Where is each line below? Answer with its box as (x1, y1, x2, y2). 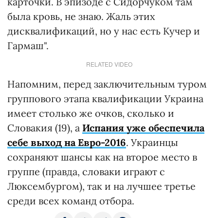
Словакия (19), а (7, 122, 82, 134)
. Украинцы (126, 136, 178, 148)
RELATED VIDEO (86, 60, 132, 68)
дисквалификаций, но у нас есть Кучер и (7, 25, 200, 37)
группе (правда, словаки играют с (7, 165, 165, 178)
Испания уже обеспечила (82, 122, 204, 134)
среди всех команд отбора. (7, 195, 134, 207)
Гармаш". (7, 39, 49, 52)
